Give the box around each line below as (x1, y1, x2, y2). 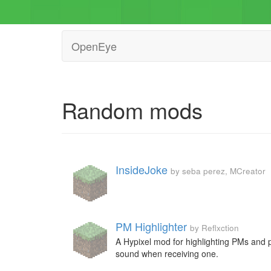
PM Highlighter (116, 218, 187, 234)
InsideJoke (116, 162, 168, 177)
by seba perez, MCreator (171, 165, 266, 177)
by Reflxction (190, 222, 239, 233)
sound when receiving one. (116, 247, 218, 260)
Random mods (62, 94, 203, 125)
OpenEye (71, 38, 117, 54)
